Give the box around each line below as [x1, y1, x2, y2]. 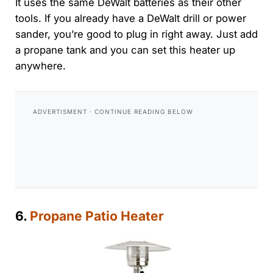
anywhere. [15, 60, 69, 73]
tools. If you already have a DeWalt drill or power [15, 12, 246, 25]
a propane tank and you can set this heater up [15, 44, 235, 57]
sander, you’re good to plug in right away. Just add [15, 28, 258, 41]
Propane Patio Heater [26, 208, 164, 224]
